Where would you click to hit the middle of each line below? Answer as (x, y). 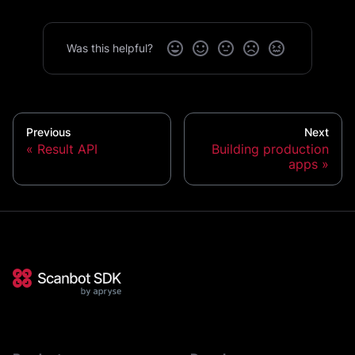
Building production (270, 149)
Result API (67, 149)
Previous (49, 132)
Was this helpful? (109, 48)
